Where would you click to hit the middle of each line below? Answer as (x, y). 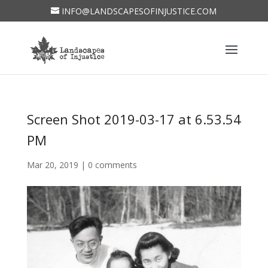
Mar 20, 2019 (52, 165)
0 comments (112, 165)
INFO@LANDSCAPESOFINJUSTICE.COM (139, 11)
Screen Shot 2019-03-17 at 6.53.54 (134, 119)
